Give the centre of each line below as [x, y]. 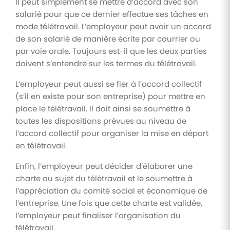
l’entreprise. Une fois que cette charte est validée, [109, 203]
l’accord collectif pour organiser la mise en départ [112, 133]
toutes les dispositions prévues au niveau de [101, 121]
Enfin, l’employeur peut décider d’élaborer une [104, 166]
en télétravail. [41, 145]
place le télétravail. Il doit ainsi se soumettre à [103, 108]
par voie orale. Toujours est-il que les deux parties [111, 51]
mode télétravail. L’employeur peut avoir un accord [113, 26]
